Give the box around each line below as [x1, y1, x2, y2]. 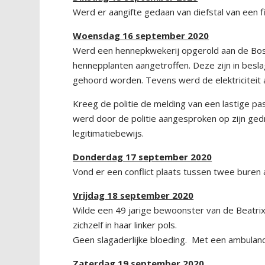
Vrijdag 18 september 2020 [73, 189, 194, 201]
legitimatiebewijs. [73, 127, 144, 139]
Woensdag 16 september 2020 [73, 30, 209, 41]
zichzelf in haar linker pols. [73, 219, 177, 231]
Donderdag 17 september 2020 [73, 151, 212, 163]
